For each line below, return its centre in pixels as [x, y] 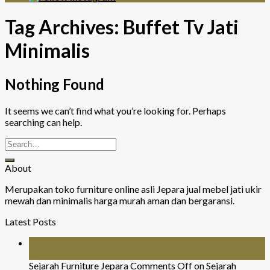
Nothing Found [55, 84]
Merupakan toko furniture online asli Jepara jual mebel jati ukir [133, 189]
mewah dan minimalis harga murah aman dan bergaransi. [120, 200]
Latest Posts [30, 221]
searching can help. [43, 122]
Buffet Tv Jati [181, 27]
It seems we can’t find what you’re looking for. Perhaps [115, 110]
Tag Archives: [64, 27]
